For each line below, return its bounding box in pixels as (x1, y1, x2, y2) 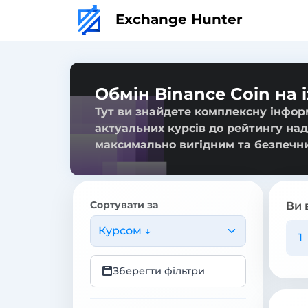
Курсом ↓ (98, 223, 151, 237)
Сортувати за (90, 198, 158, 211)
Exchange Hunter (111, 10, 243, 27)
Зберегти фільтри (113, 264, 205, 277)
